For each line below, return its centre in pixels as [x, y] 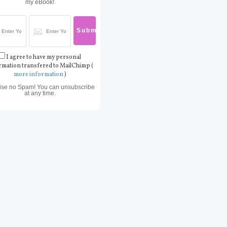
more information [38, 74]
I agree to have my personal [43, 57]
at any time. [40, 93]
